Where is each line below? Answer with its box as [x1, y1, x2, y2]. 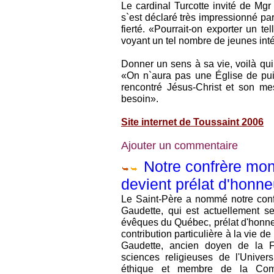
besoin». [121, 93, 158, 104]
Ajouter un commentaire [121, 139, 238, 152]
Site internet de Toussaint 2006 [121, 116, 264, 127]
